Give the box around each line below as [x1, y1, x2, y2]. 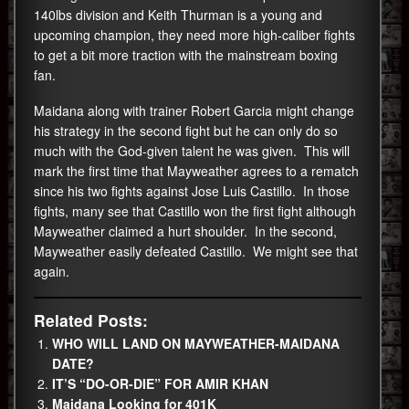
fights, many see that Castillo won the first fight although [34, 202, 356, 221]
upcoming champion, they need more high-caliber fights [34, 26, 355, 45]
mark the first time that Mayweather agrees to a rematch [34, 162, 359, 181]
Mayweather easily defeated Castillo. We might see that [34, 242, 358, 261]
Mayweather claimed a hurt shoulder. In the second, [34, 222, 337, 241]
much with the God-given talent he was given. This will [34, 142, 350, 161]
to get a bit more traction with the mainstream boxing [34, 46, 338, 65]
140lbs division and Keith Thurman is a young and [34, 5, 322, 25]
